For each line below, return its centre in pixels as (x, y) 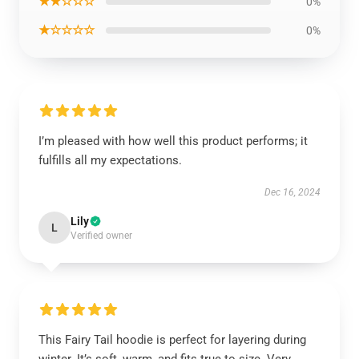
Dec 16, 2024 (292, 192)
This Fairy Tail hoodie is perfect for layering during (172, 340)
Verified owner (101, 236)
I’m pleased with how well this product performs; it (173, 141)
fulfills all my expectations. (110, 160)
